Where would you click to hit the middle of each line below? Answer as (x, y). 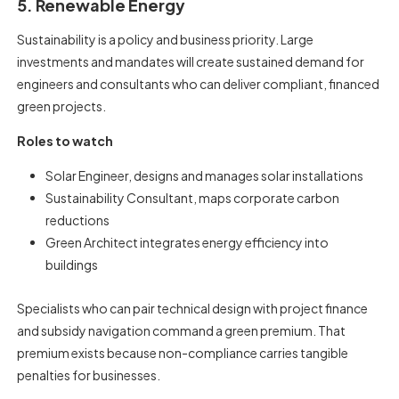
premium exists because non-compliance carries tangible (183, 353)
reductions (77, 220)
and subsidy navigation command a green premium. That (182, 330)
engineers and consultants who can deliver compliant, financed (199, 84)
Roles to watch (65, 141)
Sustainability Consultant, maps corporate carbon (192, 198)
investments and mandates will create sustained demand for (191, 61)
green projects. (62, 106)
